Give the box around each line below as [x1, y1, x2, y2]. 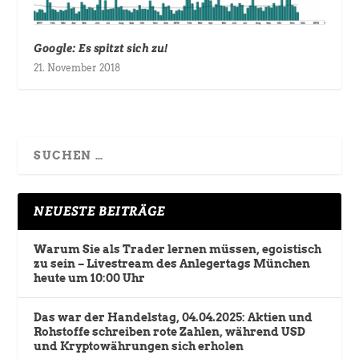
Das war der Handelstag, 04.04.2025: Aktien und [34, 310, 313, 324]
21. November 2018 [34, 61, 121, 74]
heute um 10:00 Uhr [34, 271, 146, 284]
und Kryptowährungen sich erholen [34, 339, 244, 353]
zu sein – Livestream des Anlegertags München [34, 256, 311, 270]
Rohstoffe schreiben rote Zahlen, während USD [34, 325, 306, 338]
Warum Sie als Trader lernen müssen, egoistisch [34, 242, 322, 256]
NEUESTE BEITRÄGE [34, 202, 166, 220]
